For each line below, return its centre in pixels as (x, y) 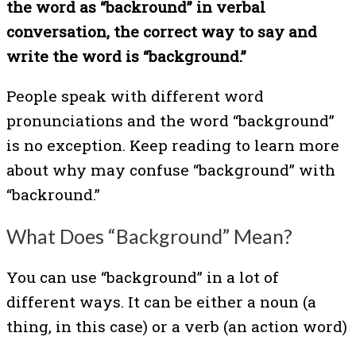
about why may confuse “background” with (171, 169)
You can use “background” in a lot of (143, 277)
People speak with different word (135, 95)
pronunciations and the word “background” (170, 120)
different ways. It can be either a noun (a (161, 302)
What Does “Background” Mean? (149, 236)
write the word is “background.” (126, 56)
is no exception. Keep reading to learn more (173, 145)
